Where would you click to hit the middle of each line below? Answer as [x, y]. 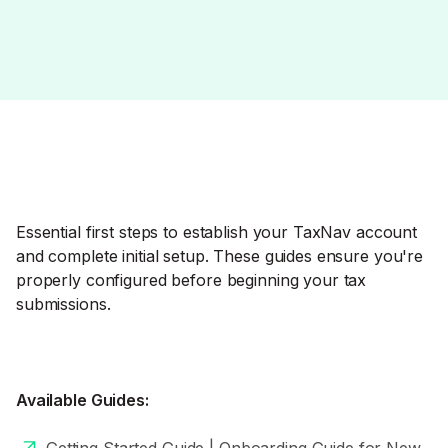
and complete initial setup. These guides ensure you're [220, 256]
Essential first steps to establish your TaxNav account [217, 232]
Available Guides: [82, 400]
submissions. [63, 304]
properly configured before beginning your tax [191, 280]
